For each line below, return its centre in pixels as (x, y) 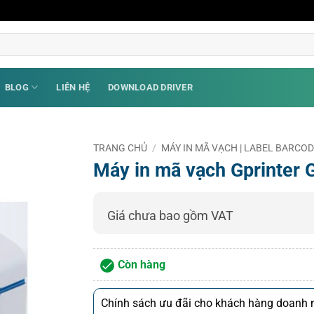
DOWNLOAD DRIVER (150, 87)
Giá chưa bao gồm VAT (171, 216)
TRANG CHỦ (121, 148)
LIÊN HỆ (73, 87)
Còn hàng (142, 265)
